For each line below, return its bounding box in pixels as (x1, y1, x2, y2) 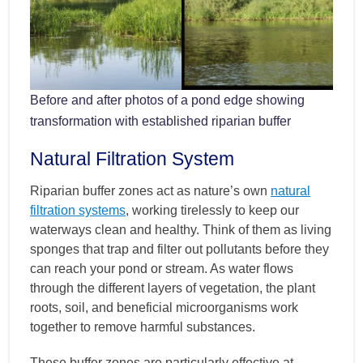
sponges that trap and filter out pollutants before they (30, 242, 329, 257)
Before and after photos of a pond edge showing (30, 93, 305, 108)
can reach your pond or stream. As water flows (30, 262, 293, 276)
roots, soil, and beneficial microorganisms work (30, 301, 298, 315)
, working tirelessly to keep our (126, 203, 299, 218)
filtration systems (30, 203, 126, 218)
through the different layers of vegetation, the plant (30, 281, 315, 296)
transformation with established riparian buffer (30, 114, 291, 129)
